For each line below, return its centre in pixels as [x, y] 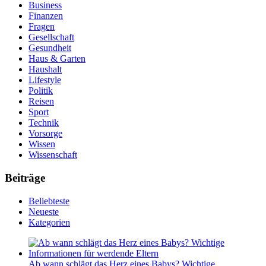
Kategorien [49, 222]
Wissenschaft [53, 155]
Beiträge [25, 178]
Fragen [42, 27]
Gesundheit [50, 48]
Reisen [41, 102]
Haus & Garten [57, 59]
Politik [41, 91]
